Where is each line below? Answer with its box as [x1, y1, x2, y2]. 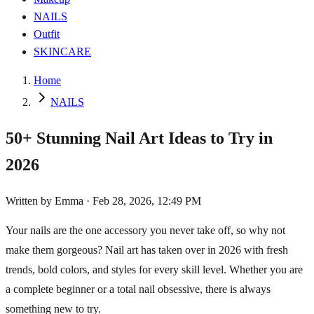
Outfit [34, 28, 60, 40]
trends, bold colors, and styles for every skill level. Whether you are [6, 263, 303, 275]
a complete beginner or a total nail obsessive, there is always [6, 282, 271, 295]
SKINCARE [34, 46, 91, 57]
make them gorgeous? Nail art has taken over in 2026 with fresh [6, 243, 288, 256]
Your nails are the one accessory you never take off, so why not [6, 224, 285, 236]
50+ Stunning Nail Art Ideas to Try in [6, 128, 273, 147]
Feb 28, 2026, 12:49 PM [93, 194, 201, 207]
